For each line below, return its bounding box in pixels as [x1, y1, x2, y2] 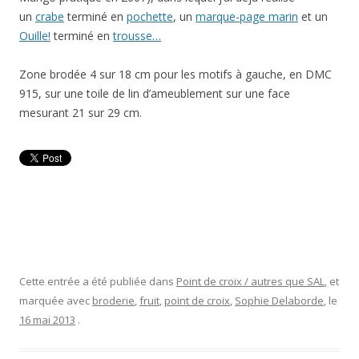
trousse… [113, 28, 161, 43]
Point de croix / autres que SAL [176, 274, 325, 288]
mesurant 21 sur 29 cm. [19, 105, 142, 120]
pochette [127, 9, 173, 24]
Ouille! [19, 28, 50, 43]
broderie [92, 293, 135, 308]
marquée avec [19, 293, 92, 308]
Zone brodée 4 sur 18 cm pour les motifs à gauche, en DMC [19, 67, 332, 82]
